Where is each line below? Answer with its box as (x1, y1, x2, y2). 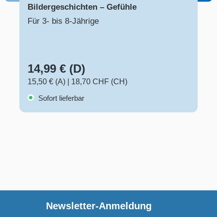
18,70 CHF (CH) (71, 77, 127, 86)
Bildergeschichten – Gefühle (28, 2, 137, 12)
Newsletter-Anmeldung (46, 201, 152, 212)
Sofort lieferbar (36, 94, 84, 103)
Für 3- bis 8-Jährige (28, 16, 99, 26)
